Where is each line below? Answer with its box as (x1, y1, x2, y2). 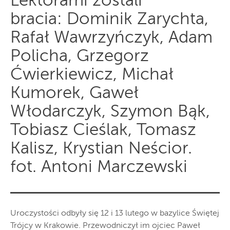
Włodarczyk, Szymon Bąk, (10, 103, 210, 121)
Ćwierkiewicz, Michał (10, 66, 174, 84)
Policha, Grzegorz (10, 48, 149, 65)
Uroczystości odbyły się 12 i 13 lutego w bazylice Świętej (10, 209, 219, 218)
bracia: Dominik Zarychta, (10, 11, 208, 28)
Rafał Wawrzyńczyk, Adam (10, 29, 213, 47)
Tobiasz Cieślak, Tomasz (10, 122, 196, 139)
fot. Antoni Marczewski (10, 159, 187, 176)
